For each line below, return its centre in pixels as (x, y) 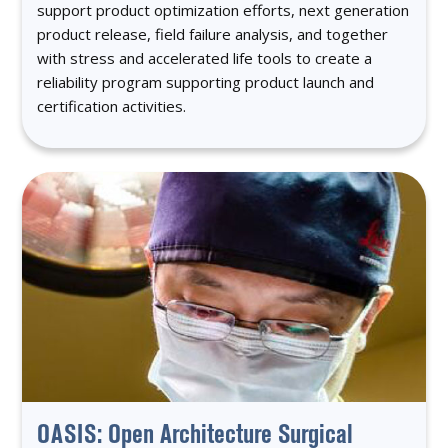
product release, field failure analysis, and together (213, 33)
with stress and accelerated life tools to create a (205, 57)
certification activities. (112, 105)
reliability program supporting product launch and (206, 81)
